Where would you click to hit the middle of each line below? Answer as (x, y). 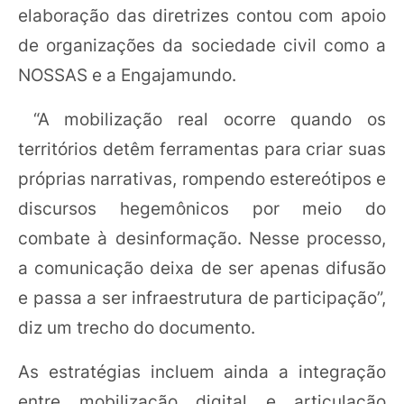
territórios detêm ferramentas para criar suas (202, 149)
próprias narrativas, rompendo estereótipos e (202, 179)
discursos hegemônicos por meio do (202, 208)
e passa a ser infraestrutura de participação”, (202, 298)
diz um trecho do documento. (137, 327)
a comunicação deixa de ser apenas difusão (202, 268)
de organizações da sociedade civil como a (202, 45)
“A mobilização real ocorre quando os (202, 119)
